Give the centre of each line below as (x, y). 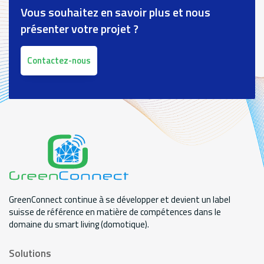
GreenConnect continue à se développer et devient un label (120, 200)
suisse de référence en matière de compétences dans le (115, 212)
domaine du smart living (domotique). (79, 225)
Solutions (30, 254)
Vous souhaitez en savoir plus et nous (115, 12)
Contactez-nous (59, 61)
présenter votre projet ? (80, 29)
